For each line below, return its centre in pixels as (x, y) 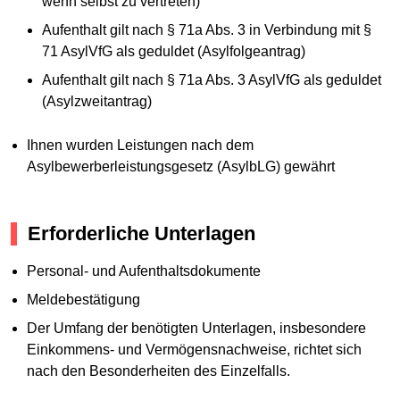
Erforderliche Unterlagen (142, 234)
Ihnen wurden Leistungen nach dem (140, 146)
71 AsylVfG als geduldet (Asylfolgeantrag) (174, 52)
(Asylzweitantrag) (97, 102)
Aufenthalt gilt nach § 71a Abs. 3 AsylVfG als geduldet (212, 80)
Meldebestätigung (83, 299)
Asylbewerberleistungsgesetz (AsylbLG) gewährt (180, 167)
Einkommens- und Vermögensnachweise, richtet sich (194, 349)
